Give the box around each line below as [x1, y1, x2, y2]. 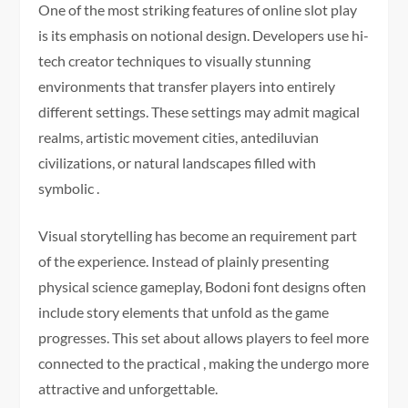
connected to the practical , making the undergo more [38, 353, 370, 372]
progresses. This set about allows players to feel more [38, 328, 370, 346]
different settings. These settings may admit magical [38, 102, 361, 120]
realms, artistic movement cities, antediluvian [38, 127, 320, 146]
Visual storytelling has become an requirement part [38, 226, 358, 244]
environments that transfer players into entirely [38, 76, 336, 95]
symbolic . [38, 178, 100, 197]
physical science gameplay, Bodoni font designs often [38, 277, 367, 295]
